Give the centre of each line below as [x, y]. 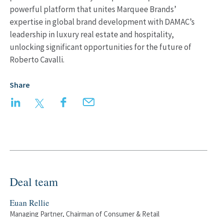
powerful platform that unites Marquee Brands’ [93, 9]
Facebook [88, 102]
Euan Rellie [30, 203]
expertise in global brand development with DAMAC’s [102, 22]
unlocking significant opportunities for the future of [101, 47]
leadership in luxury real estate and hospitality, [92, 34]
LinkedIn [37, 102]
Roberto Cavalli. [37, 60]
